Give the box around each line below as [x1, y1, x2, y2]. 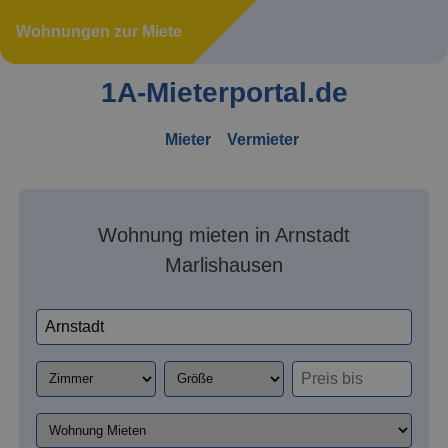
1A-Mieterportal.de [100, 77, 348, 108]
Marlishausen [165, 253, 283, 276]
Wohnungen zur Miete [16, 23, 182, 40]
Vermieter [227, 130, 299, 148]
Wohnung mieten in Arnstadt [98, 223, 350, 246]
